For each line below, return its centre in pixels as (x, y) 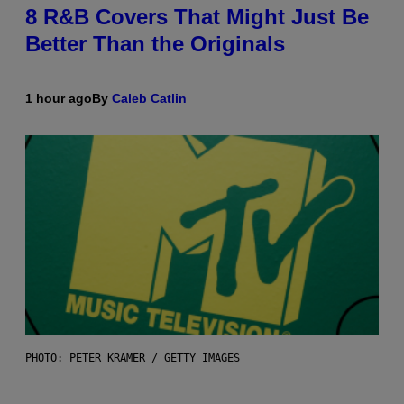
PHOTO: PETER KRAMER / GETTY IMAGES (133, 358)
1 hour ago (59, 99)
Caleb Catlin (149, 99)
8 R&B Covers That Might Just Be (197, 17)
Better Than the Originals (155, 44)
